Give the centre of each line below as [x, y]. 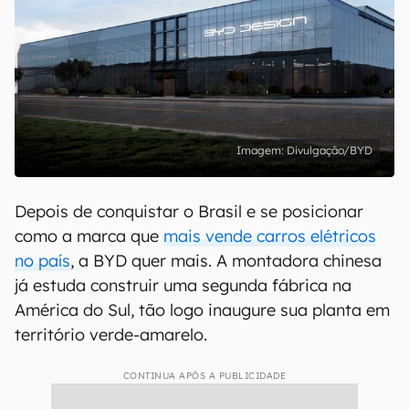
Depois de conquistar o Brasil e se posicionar [189, 211]
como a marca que [89, 236]
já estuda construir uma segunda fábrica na [183, 285]
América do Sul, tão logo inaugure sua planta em [202, 310]
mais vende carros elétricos [270, 236]
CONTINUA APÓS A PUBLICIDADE [204, 376]
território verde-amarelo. [111, 335]
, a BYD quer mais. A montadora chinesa [226, 261]
